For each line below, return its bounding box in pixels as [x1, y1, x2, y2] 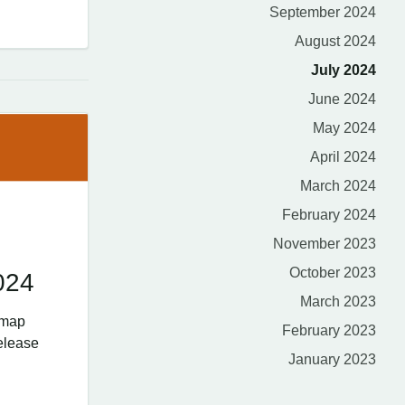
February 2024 [282, 207, 376, 222]
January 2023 [288, 352, 376, 367]
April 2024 [310, 149, 376, 165]
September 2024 [269, 5, 376, 20]
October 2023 [289, 265, 376, 280]
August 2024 [295, 33, 376, 49]
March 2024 [300, 178, 376, 193]
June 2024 [308, 91, 376, 107]
